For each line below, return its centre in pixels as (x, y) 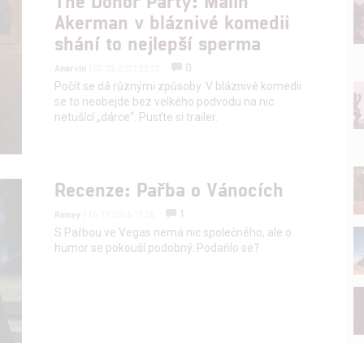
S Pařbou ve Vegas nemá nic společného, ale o (173, 232)
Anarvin (71, 67)
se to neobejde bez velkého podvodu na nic (165, 101)
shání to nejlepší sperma (158, 42)
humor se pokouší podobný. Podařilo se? (157, 247)
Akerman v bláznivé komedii (172, 21)
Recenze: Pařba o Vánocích (169, 188)
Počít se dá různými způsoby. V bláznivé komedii (178, 86)
